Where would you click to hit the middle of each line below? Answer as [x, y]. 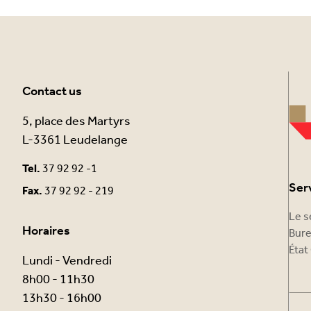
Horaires [46, 231]
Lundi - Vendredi [67, 261]
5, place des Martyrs [76, 121]
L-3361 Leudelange [75, 140]
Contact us [52, 91]
